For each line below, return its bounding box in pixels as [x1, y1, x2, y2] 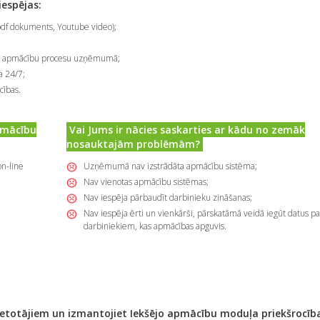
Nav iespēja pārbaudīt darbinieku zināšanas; [83, 191, 252, 204]
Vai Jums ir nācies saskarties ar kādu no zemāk [66, 123, 305, 137]
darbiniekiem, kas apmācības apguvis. [83, 220, 226, 233]
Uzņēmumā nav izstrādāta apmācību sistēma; [83, 160, 257, 173]
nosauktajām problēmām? [66, 137, 203, 151]
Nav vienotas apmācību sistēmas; [83, 176, 209, 189]
